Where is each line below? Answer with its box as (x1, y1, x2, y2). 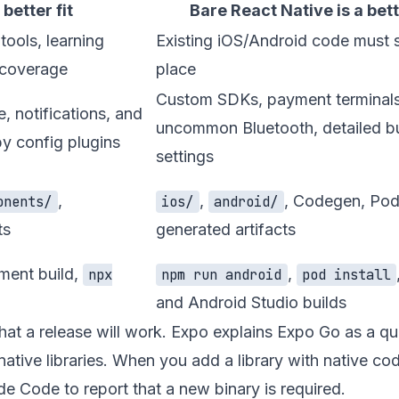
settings (156, 147, 214, 166)
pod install (302, 265, 391, 284)
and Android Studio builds (156, 293, 346, 312)
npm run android (161, 265, 282, 284)
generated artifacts (156, 220, 296, 239)
